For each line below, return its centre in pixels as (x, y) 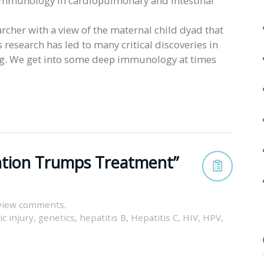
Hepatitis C (154, 217)
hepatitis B (103, 217)
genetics (57, 217)
